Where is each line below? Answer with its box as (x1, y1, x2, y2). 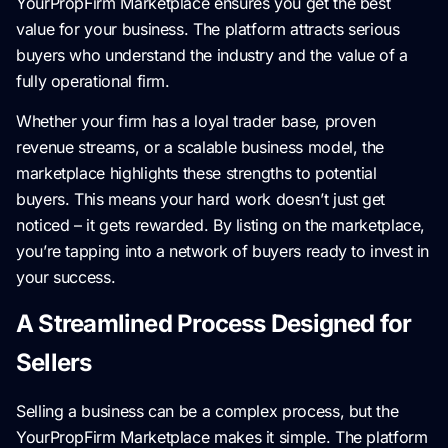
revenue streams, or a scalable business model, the (16, 136, 385, 157)
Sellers (16, 348, 92, 378)
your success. (16, 266, 116, 287)
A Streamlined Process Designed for (16, 309, 412, 339)
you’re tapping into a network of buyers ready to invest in (16, 240, 430, 261)
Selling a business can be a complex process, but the (16, 401, 399, 422)
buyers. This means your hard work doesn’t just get (16, 188, 386, 209)
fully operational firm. (16, 70, 170, 91)
